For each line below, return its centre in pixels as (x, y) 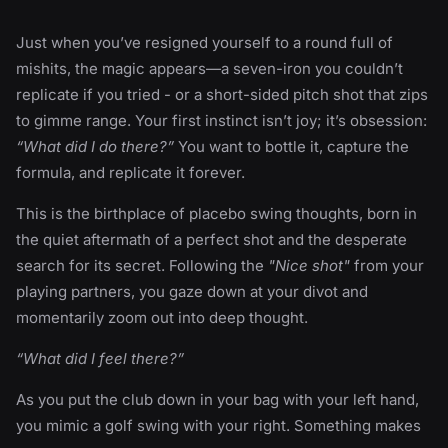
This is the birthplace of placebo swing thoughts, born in (216, 213)
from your (387, 265)
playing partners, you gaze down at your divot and (192, 291)
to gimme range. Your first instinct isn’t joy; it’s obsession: (221, 120)
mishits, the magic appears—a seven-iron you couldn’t (209, 68)
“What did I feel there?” (100, 358)
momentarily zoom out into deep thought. (162, 317)
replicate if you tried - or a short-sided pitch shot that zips (222, 94)
